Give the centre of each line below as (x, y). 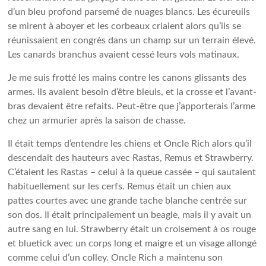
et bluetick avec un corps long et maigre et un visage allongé (132, 243)
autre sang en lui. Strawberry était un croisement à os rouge (132, 229)
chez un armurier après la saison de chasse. (97, 121)
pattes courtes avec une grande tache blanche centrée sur (128, 201)
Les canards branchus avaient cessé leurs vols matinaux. (124, 55)
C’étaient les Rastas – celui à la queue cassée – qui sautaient (132, 172)
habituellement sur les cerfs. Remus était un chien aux (120, 186)
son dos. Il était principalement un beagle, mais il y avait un (130, 215)
